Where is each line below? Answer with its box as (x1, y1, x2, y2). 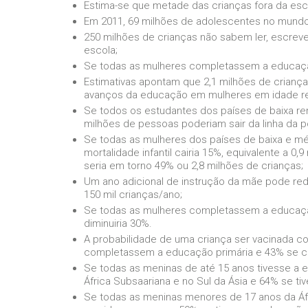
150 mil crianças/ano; (84, 188, 182, 201)
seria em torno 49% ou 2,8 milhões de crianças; (84, 159, 303, 172)
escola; (84, 43, 118, 56)
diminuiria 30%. (84, 217, 152, 230)
